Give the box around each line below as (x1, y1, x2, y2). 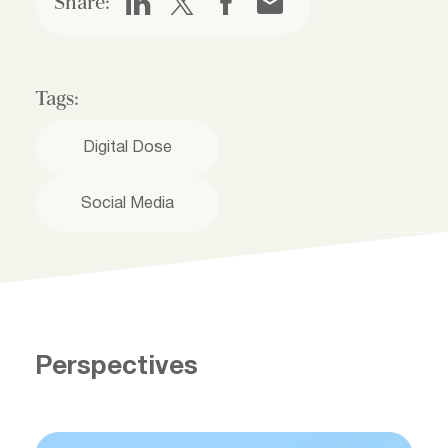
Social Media (80, 196, 174, 211)
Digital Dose (82, 140, 172, 155)
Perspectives (35, 354, 198, 379)
